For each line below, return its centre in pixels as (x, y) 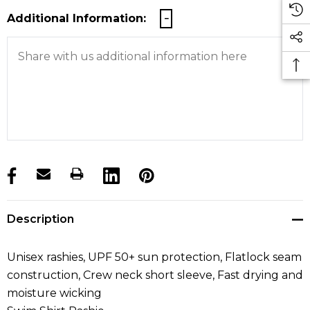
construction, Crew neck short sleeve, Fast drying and (155, 275)
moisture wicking (54, 293)
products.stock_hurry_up (76, 176)
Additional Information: (76, 19)
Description (40, 219)
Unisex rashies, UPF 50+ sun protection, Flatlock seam (154, 257)
